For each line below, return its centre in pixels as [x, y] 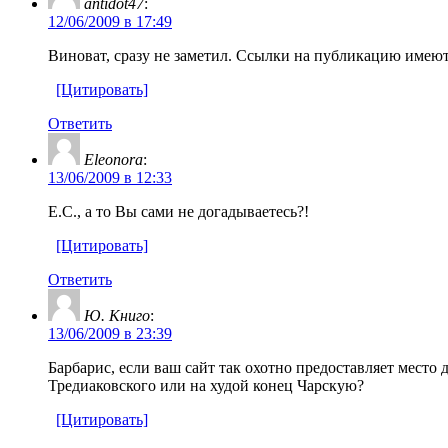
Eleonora [113, 159]
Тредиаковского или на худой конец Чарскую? [206, 385]
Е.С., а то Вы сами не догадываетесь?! [178, 211]
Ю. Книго [117, 315]
